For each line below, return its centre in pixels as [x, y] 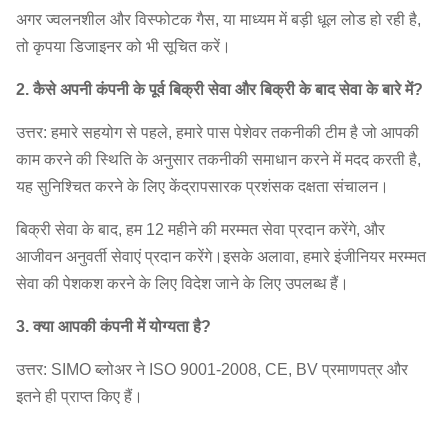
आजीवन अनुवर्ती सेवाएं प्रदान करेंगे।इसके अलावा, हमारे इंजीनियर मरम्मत [221, 256]
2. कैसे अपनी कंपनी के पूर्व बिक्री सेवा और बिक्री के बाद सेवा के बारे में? [219, 89]
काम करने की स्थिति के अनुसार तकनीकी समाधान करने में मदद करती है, [218, 159]
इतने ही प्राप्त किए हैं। [79, 396]
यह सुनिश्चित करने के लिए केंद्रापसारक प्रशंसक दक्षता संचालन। [202, 186]
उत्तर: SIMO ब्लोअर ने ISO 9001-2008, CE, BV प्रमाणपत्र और [212, 369]
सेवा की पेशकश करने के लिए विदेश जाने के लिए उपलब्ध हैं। [182, 283]
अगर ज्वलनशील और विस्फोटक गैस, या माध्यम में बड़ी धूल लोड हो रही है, [218, 19]
